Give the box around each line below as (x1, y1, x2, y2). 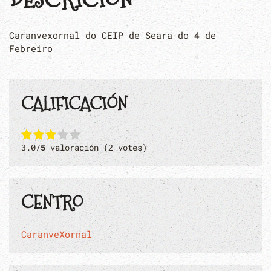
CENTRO (21, 190, 83, 215)
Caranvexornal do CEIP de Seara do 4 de (9, 29, 216, 41)
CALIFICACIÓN (21, 91, 127, 116)
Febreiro (9, 42, 53, 54)
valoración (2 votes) (45, 142, 147, 153)
